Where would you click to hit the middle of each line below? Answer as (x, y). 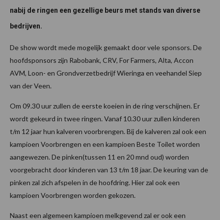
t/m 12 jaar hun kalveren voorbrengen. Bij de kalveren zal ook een (108, 131)
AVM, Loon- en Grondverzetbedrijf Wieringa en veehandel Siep (106, 73)
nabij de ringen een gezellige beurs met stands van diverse (105, 10)
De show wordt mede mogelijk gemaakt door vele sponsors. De (106, 47)
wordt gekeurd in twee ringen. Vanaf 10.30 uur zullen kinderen (105, 118)
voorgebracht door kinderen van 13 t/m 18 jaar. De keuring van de (109, 169)
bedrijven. (26, 26)
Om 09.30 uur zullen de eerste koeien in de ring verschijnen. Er (105, 106)
